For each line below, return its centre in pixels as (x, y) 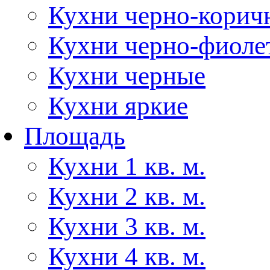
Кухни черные (127, 75)
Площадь (75, 136)
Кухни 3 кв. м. (127, 226)
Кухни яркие (118, 105)
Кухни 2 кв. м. (127, 196)
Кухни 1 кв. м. (127, 166)
